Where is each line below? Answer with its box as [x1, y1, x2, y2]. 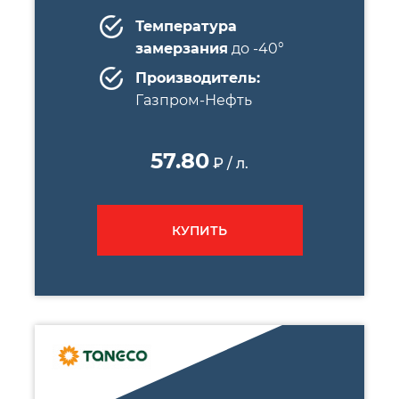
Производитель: [134, 69, 260, 86]
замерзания [134, 40, 228, 57]
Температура [134, 18, 237, 35]
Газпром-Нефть [134, 92, 252, 109]
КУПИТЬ [172, 222, 227, 239]
